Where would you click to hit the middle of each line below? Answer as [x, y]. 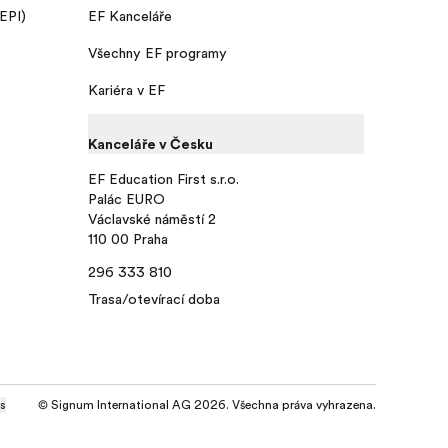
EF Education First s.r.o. [163, 178]
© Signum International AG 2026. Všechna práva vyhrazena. [207, 405]
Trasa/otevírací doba [154, 298]
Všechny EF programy [157, 52]
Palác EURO [126, 198]
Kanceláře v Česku [150, 144]
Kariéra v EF [126, 89]
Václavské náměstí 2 [152, 218]
